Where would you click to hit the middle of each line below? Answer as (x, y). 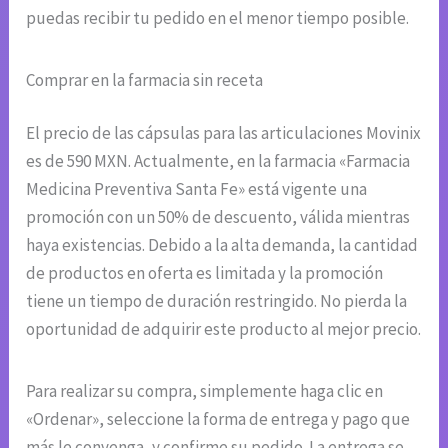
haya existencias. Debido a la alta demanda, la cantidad (222, 245)
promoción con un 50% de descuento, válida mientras (218, 217)
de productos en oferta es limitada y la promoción (205, 273)
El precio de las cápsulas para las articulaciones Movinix (224, 133)
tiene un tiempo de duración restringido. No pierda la (217, 301)
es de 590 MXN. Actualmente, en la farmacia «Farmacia (218, 161)
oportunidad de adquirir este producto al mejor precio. (224, 329)
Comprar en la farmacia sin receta (145, 79)
